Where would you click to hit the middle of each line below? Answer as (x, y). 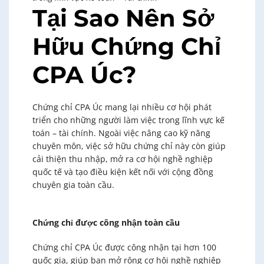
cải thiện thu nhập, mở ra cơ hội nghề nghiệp (123, 159)
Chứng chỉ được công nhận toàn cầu (106, 222)
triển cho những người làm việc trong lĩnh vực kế (128, 120)
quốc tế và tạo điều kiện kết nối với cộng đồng (123, 171)
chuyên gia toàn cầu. (73, 184)
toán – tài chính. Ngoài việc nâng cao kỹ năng (121, 133)
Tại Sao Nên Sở (123, 18)
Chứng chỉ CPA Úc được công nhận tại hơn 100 (124, 247)
